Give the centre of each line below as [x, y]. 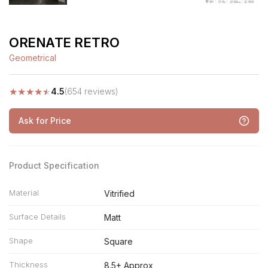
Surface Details [37, 217]
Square [118, 241]
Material [24, 193]
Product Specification [54, 165]
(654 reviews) [92, 91]
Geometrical [33, 58]
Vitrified [119, 194]
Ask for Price [45, 121]
